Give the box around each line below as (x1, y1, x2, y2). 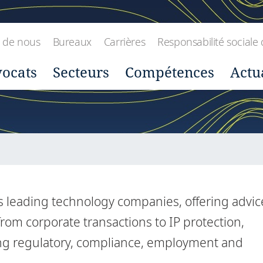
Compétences (125, 62, 214, 82)
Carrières (103, 35, 146, 49)
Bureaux (52, 35, 92, 49)
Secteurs (53, 62, 109, 82)
